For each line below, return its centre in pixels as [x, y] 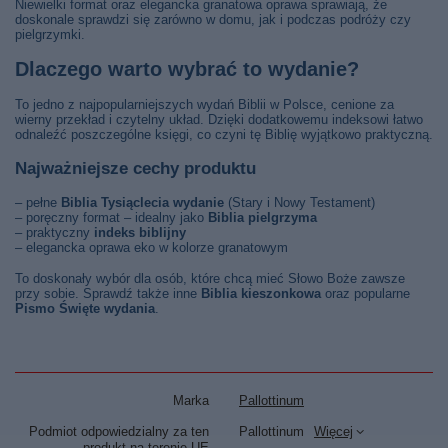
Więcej [333, 431]
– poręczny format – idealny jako [111, 217]
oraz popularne [365, 293]
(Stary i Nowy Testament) [299, 202]
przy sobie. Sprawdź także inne [108, 293]
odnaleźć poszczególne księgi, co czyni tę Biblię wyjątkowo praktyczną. [224, 134]
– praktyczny [54, 232]
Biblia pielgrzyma [262, 217]
